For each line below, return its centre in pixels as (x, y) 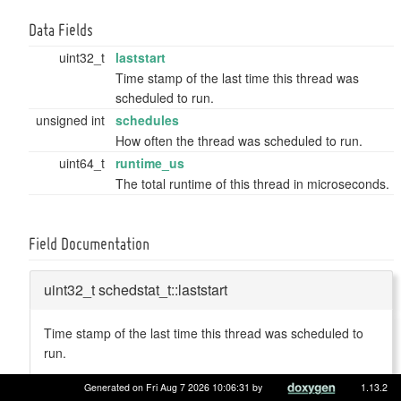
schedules (147, 119)
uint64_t (84, 162)
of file (171, 381)
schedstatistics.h (243, 381)
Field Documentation (89, 245)
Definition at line (91, 381)
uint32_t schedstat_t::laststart (136, 289)
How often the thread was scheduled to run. (239, 140)
